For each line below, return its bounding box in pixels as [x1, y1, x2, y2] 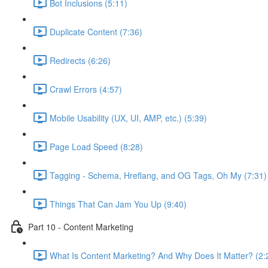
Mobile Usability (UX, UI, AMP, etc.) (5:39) [50, 111, 207, 124]
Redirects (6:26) [50, 54, 111, 66]
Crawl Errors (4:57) [50, 83, 122, 95]
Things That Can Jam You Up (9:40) [50, 197, 187, 210]
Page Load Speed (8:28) [50, 140, 143, 153]
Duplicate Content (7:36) [50, 25, 142, 38]
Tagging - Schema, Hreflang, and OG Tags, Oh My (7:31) [50, 169, 267, 181]
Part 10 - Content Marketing [28, 220, 133, 233]
